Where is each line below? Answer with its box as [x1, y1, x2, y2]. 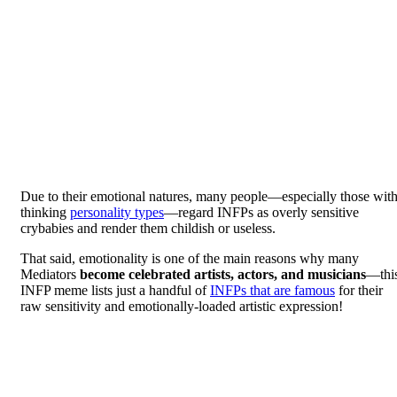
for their [335, 282, 383, 298]
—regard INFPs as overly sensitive [164, 204, 359, 220]
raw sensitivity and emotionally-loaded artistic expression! [20, 298, 343, 314]
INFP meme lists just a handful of [20, 282, 210, 298]
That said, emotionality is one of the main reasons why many [20, 250, 359, 266]
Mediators [20, 266, 80, 282]
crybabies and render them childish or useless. [20, 220, 276, 236]
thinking [20, 204, 70, 220]
